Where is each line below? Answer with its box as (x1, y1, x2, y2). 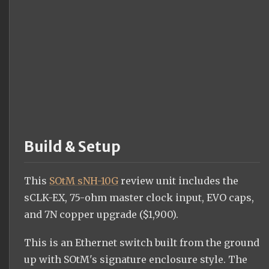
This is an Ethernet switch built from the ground (24, 237, 259, 249)
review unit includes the (118, 175, 238, 187)
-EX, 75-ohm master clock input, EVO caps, (48, 192, 254, 204)
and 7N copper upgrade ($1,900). (24, 208, 178, 221)
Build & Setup (24, 137, 121, 156)
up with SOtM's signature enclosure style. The (24, 253, 247, 266)
